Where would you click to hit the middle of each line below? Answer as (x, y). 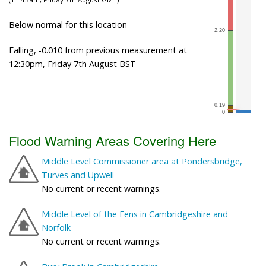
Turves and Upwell (78, 175)
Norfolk (56, 227)
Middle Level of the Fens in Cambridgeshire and (135, 214)
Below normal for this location (68, 24)
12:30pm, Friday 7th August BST (72, 64)
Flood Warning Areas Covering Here (113, 140)
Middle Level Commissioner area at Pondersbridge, (142, 161)
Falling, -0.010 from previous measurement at (98, 50)
